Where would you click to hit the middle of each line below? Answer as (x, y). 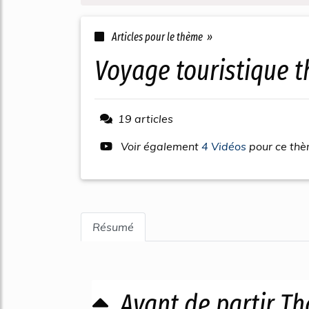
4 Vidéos (225, 146)
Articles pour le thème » (161, 37)
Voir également (160, 146)
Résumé (113, 227)
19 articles (146, 119)
